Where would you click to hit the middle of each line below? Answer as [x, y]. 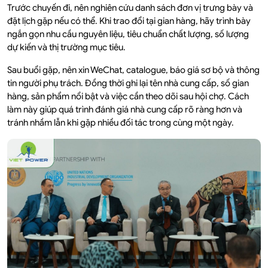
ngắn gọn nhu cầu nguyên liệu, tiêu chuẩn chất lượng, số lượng [128, 34]
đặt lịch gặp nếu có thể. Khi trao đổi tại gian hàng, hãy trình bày [129, 21]
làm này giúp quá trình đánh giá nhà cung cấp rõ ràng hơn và [125, 110]
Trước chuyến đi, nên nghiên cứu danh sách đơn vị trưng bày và [130, 8]
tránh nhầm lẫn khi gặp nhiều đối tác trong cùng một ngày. [121, 123]
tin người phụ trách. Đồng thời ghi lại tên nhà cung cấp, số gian [128, 83]
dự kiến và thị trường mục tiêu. [66, 48]
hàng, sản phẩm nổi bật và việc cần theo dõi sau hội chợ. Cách [128, 97]
